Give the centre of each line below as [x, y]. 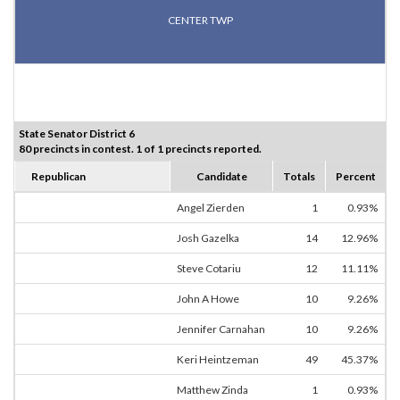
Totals [299, 177]
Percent [355, 177]
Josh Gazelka [208, 238]
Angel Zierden [211, 208]
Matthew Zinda [212, 390]
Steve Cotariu [209, 269]
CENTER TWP [200, 21]
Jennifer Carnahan [221, 329]
